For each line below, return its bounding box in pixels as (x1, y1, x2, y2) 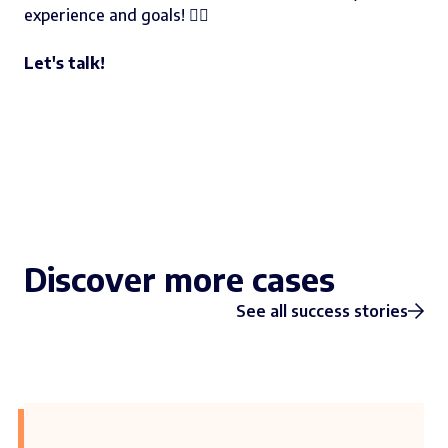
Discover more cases (24, 259, 335, 300)
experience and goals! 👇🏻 (24, 5, 209, 26)
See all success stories (236, 301, 408, 322)
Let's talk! (24, 53, 105, 74)
